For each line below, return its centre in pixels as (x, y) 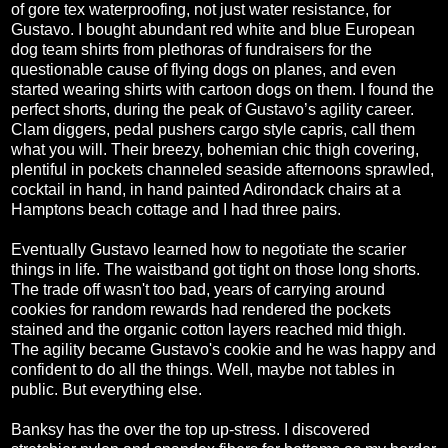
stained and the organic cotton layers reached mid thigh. (208, 329)
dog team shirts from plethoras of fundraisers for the (191, 49)
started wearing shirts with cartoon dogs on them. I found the (222, 89)
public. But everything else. (106, 389)
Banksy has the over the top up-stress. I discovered (190, 429)
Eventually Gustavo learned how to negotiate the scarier (208, 249)
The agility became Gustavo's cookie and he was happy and (223, 349)
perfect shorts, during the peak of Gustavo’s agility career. (212, 109)
